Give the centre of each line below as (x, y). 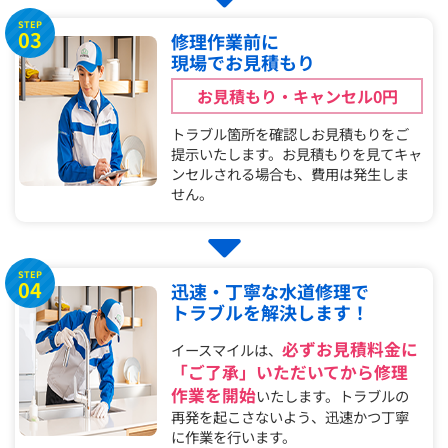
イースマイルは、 (227, 349)
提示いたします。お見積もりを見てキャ (297, 153)
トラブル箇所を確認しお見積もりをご (290, 133)
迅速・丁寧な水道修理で (270, 290)
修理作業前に (225, 40)
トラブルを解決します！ (270, 311)
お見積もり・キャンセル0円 (297, 95)
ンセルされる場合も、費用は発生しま (290, 173)
